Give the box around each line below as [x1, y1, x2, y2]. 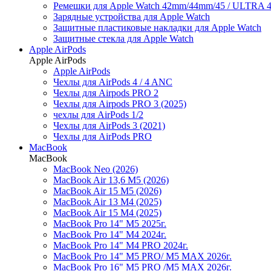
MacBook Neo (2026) [53, 164, 138, 174]
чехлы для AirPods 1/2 [53, 109, 143, 120]
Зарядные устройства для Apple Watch [53, 11, 210, 22]
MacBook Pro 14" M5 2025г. [53, 218, 166, 229]
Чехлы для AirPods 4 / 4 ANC [53, 77, 172, 87]
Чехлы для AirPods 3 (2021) [53, 120, 165, 131]
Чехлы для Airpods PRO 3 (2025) [53, 99, 186, 109]
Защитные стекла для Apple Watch [53, 33, 194, 44]
